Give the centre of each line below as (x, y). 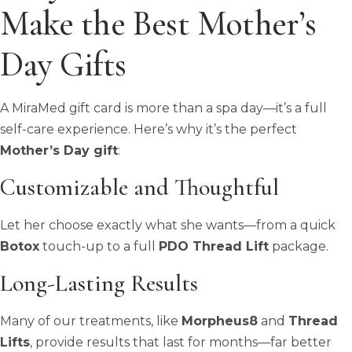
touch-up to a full (99, 246)
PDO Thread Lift (214, 246)
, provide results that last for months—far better (181, 342)
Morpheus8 (220, 321)
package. (299, 246)
